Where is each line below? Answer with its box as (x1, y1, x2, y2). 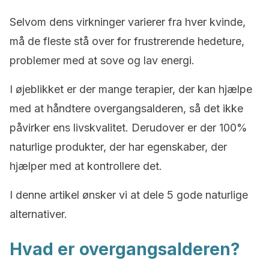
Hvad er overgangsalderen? (10, 239, 240, 259)
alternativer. (10, 208, 67, 220)
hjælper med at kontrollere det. (10, 160, 162, 172)
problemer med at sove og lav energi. (10, 54, 195, 67)
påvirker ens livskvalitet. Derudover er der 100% (10, 121, 247, 134)
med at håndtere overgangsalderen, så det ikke (10, 102, 243, 115)
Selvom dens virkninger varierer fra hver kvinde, (10, 16, 246, 28)
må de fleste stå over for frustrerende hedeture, (10, 35, 244, 47)
